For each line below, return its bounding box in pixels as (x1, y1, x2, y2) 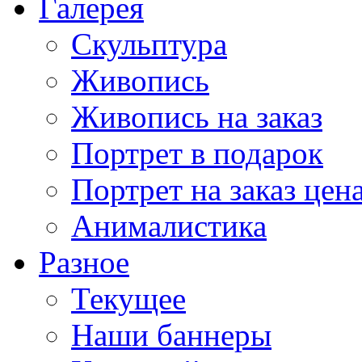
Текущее (71, 281, 186, 316)
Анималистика (71, 208, 267, 243)
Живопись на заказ (71, 99, 322, 134)
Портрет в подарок (71, 136, 323, 170)
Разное (39, 245, 129, 280)
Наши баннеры (71, 318, 271, 352)
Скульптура (71, 27, 227, 61)
